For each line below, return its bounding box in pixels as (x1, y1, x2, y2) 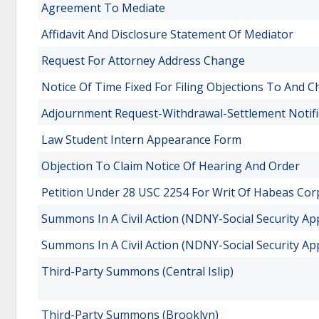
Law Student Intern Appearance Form (41, 132, 241, 147)
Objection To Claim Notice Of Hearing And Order (41, 158, 300, 174)
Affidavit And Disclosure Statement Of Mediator (41, 26, 293, 42)
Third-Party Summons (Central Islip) (41, 263, 234, 279)
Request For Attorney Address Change (41, 53, 245, 68)
